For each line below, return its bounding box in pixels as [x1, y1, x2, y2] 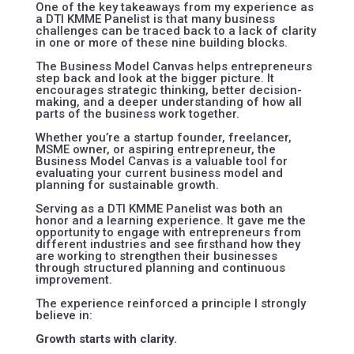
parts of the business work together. [35, 106, 239, 121]
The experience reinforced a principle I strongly [35, 296, 306, 311]
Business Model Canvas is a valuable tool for [35, 153, 288, 168]
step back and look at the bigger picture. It [35, 70, 274, 85]
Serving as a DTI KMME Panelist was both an [35, 201, 283, 216]
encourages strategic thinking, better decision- [35, 82, 302, 97]
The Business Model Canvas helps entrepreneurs [35, 58, 312, 73]
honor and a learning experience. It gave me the [35, 213, 306, 228]
